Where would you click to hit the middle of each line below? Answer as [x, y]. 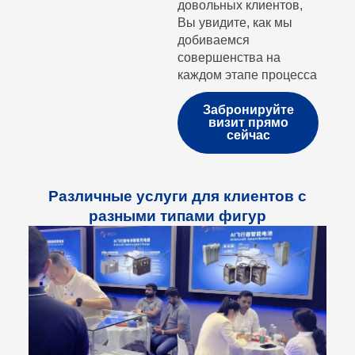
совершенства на [229, 58]
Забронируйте [248, 110]
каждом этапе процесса [247, 75]
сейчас [248, 136]
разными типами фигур [177, 216]
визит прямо [248, 123]
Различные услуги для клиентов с [177, 196]
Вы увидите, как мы [235, 23]
